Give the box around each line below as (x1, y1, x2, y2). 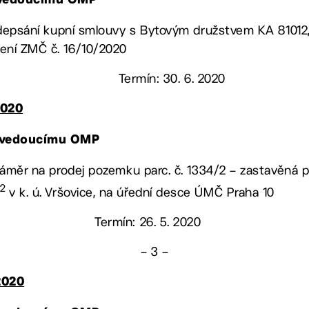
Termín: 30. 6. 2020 (118, 71, 226, 86)
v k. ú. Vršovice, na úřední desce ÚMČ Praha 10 (9, 185, 275, 200)
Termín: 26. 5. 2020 (94, 215, 201, 230)
